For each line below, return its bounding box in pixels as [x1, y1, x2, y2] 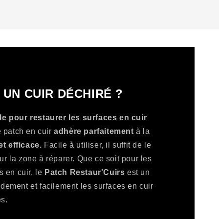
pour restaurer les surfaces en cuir [9, 113, 147, 122]
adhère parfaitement [54, 127, 134, 135]
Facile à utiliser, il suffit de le [42, 140, 152, 149]
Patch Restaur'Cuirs [44, 168, 128, 176]
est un [127, 168, 150, 176]
